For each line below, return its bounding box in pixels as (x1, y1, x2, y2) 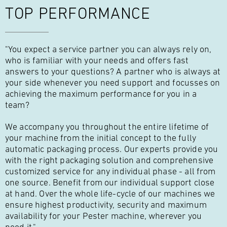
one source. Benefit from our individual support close (5, 177, 215, 188)
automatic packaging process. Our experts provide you (5, 144, 218, 155)
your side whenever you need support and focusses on (5, 78, 220, 88)
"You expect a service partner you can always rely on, (5, 44, 212, 55)
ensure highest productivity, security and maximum (5, 200, 207, 210)
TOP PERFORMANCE (5, 4, 150, 23)
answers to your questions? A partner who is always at (5, 66, 221, 77)
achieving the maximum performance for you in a (5, 89, 197, 99)
